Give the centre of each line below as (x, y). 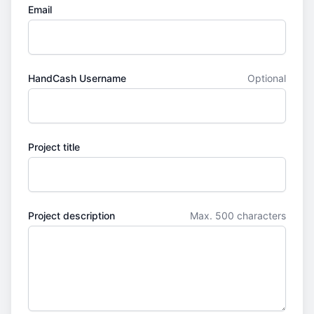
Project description (71, 216)
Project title (54, 147)
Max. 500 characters (238, 216)
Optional (267, 78)
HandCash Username (77, 78)
